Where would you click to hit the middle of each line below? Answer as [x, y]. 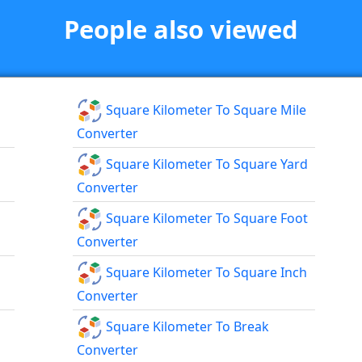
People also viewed [181, 29]
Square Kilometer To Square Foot [206, 218]
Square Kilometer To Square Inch [205, 272]
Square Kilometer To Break [186, 326]
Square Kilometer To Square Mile [205, 109]
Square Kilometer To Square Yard [206, 164]
